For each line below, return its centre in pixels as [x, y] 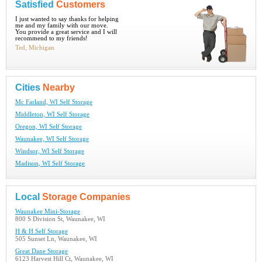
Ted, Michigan [35, 48]
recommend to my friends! [51, 38]
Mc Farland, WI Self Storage [54, 102]
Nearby [59, 87]
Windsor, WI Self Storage [50, 151]
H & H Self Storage [42, 231]
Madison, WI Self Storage [50, 163]
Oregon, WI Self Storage [49, 127]
